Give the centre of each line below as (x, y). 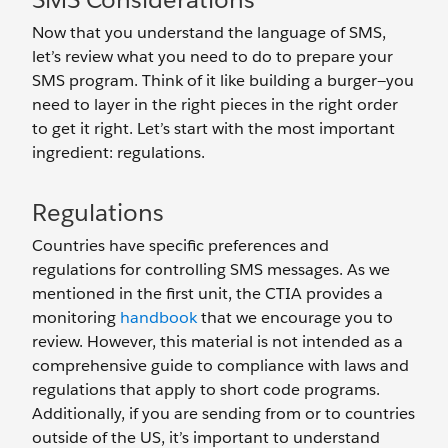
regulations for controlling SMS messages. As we (211, 269)
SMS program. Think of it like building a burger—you (223, 80)
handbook (158, 317)
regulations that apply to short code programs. (206, 389)
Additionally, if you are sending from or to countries (223, 413)
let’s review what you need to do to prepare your (212, 56)
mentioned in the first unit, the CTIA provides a (207, 293)
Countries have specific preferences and (180, 245)
